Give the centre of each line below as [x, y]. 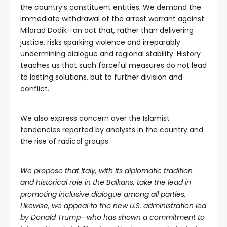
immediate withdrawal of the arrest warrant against [112, 19]
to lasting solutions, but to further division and [101, 77]
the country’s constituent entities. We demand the [111, 7]
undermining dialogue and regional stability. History [110, 54]
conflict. [35, 89]
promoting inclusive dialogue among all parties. [103, 194]
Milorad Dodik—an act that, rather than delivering [107, 31]
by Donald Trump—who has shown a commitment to [112, 218]
